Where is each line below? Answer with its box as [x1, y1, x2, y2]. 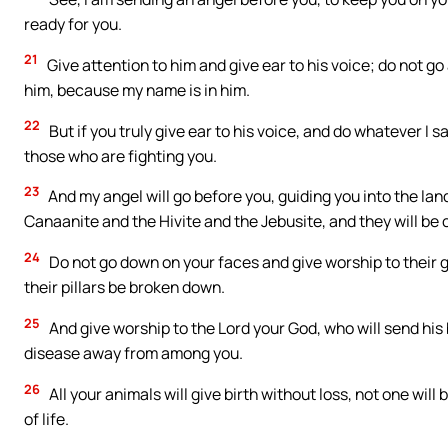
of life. [24, 408, 69, 431]
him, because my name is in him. [24, 78, 250, 101]
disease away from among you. [24, 342, 243, 365]
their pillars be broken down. [24, 276, 225, 299]
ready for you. [24, 12, 122, 35]
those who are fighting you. [24, 144, 217, 167]
